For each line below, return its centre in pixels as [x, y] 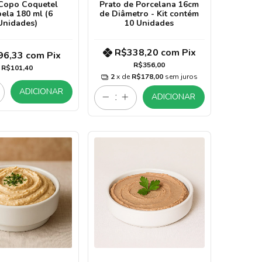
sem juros [181, 77]
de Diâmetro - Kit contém [149, 14]
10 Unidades [149, 23]
